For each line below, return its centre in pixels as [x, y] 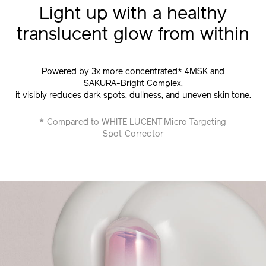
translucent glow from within [133, 35]
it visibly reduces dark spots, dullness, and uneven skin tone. [133, 96]
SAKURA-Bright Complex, [133, 84]
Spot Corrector [133, 134]
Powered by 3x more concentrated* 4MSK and [133, 72]
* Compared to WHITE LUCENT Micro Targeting [133, 122]
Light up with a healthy [133, 14]
